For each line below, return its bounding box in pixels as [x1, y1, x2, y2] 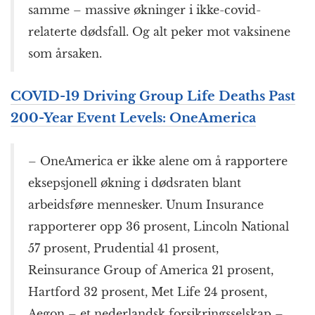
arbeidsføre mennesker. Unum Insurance [28, 198, 264, 212]
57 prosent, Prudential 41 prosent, [28, 241, 219, 256]
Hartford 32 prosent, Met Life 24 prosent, [28, 285, 267, 300]
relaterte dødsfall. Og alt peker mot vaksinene [28, 25, 290, 39]
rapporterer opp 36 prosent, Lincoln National [28, 219, 289, 234]
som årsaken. [28, 46, 102, 61]
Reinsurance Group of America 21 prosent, [28, 263, 274, 278]
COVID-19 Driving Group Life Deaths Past [11, 89, 295, 105]
